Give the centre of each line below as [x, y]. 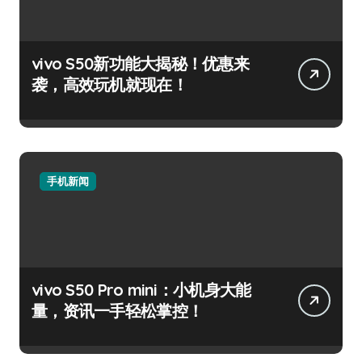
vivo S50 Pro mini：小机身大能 [141, 289]
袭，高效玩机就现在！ [109, 84]
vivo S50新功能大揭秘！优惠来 [141, 63]
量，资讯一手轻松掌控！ [118, 310]
